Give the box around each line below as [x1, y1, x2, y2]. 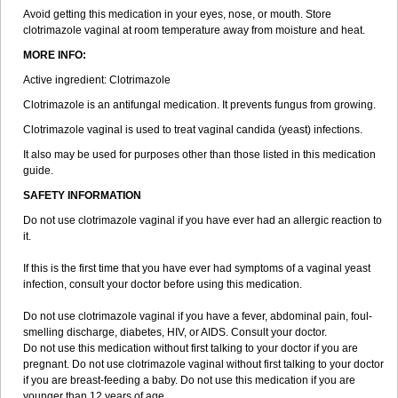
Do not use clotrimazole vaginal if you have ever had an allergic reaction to [23, 214, 382, 227]
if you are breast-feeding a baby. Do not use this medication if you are [23, 374, 355, 386]
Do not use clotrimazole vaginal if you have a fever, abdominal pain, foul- [23, 310, 372, 322]
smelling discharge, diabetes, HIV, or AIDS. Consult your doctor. [23, 326, 327, 338]
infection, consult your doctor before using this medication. [23, 278, 302, 291]
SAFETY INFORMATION [23, 189, 141, 202]
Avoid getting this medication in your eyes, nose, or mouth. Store [23, 8, 331, 20]
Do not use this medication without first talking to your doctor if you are [23, 342, 358, 354]
